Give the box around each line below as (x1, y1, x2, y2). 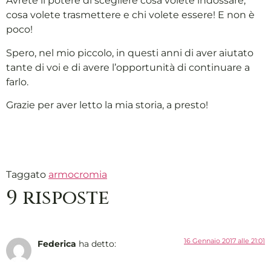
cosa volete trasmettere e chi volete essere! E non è (6, 9, 255, 21)
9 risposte (6, 185, 109, 212)
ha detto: (79, 238, 116, 250)
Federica (38, 238, 76, 250)
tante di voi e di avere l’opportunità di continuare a (6, 61, 250, 73)
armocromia (48, 169, 107, 181)
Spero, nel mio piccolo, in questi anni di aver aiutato (6, 47, 253, 59)
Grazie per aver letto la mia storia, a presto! (6, 99, 208, 111)
